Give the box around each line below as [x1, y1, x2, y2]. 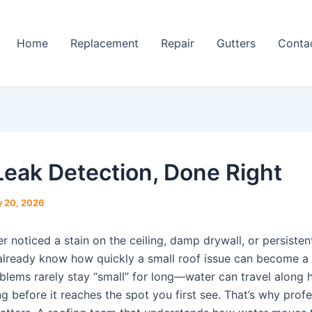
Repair [161, 36, 194, 50]
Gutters [217, 36, 256, 50]
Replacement [70, 36, 139, 50]
